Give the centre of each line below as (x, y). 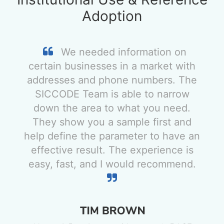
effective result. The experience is (112, 150)
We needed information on (122, 52)
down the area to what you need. (112, 108)
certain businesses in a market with (112, 66)
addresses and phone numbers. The (112, 80)
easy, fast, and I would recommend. (112, 164)
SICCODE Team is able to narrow (112, 94)
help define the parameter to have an (112, 136)
